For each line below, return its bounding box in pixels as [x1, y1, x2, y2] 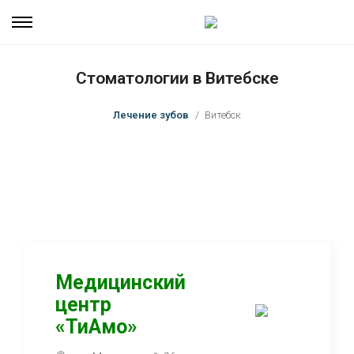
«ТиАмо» [55, 315, 137, 338]
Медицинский [55, 271, 186, 294]
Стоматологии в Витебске [75, 69, 279, 88]
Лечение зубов [113, 109, 189, 121]
